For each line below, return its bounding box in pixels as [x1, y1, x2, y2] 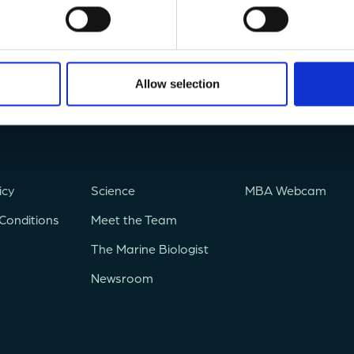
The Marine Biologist [91, 239, 209, 257]
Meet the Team [91, 210, 177, 228]
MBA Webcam [245, 181, 327, 198]
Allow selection [134, 77, 220, 91]
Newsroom [91, 269, 153, 286]
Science [91, 181, 135, 198]
